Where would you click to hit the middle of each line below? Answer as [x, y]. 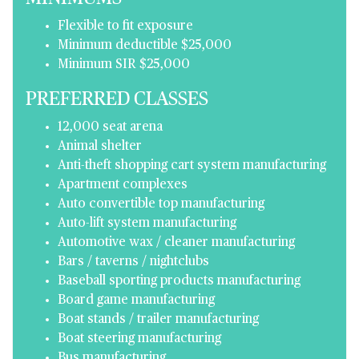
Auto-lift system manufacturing [147, 224]
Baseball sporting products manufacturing [179, 281]
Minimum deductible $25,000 [145, 46]
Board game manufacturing [136, 301]
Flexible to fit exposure [125, 26]
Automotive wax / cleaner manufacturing [176, 243]
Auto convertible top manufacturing [161, 204]
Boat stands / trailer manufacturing [158, 320]
